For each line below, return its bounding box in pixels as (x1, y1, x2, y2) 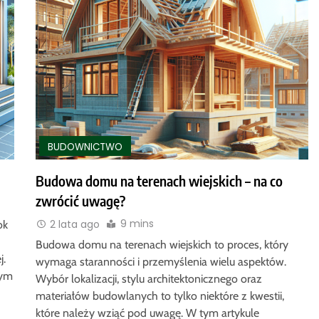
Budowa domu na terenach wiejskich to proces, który (35, 237, 288, 251)
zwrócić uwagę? (35, 192, 125, 210)
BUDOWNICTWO (47, 140, 122, 154)
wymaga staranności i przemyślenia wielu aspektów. (35, 254, 286, 268)
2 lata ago (49, 216, 100, 231)
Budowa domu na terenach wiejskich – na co (35, 172, 283, 190)
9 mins (120, 216, 154, 231)
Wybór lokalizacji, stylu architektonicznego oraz (35, 271, 262, 286)
